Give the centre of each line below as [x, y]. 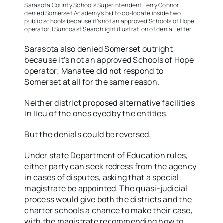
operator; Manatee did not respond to [94, 71]
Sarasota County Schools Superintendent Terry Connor [102, 5]
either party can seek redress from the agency [111, 167]
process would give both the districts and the [108, 199]
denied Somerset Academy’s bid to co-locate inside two [103, 13]
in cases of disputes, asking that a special [102, 177]
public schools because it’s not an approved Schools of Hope [110, 21]
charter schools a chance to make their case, [109, 210]
